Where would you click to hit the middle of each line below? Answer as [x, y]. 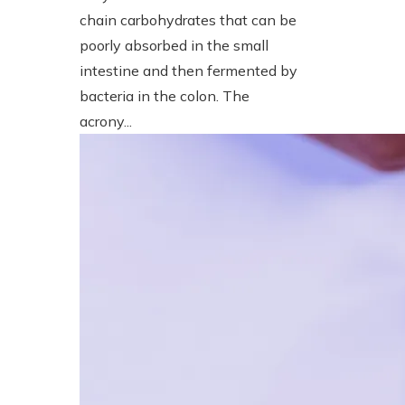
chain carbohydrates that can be [188, 19]
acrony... [106, 121]
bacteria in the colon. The [165, 95]
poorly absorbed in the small [174, 45]
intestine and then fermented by [188, 70]
